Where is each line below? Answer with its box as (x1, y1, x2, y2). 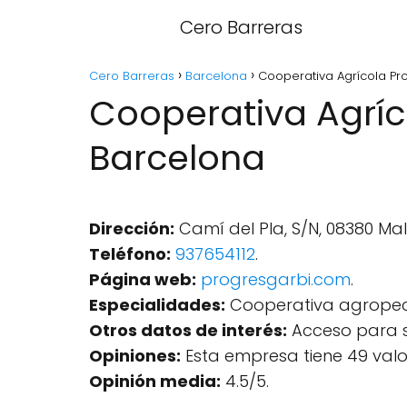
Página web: (89, 268, 196, 291)
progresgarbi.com (201, 268, 351, 291)
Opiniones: (89, 344, 181, 367)
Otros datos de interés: (89, 319, 287, 342)
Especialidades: (89, 293, 225, 316)
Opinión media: (89, 370, 221, 392)
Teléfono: (89, 243, 171, 265)
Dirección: (89, 217, 174, 240)
